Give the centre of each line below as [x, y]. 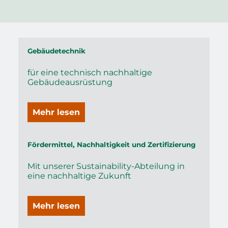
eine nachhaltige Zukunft [79, 176]
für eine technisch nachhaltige [90, 73]
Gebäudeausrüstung [70, 82]
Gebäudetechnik [56, 51]
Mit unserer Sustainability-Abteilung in [106, 166]
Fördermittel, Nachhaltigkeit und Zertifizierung [111, 145]
